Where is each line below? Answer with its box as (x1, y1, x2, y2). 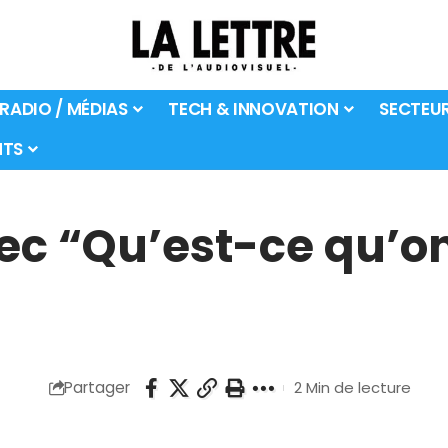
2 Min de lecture (293, 377, 411, 399)
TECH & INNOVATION (168, 97, 339, 122)
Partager (63, 377, 130, 399)
